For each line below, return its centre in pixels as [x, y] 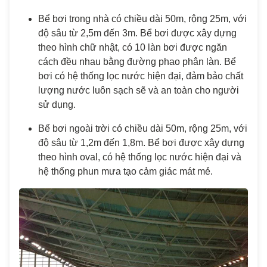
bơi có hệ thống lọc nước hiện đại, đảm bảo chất [141, 76]
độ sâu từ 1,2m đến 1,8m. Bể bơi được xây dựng [141, 143]
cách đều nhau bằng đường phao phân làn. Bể [137, 62]
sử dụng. [57, 105]
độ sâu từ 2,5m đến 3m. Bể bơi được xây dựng [137, 33]
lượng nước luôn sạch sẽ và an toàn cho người [139, 90]
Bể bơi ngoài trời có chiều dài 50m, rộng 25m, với [143, 128]
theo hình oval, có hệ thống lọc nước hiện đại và [140, 157]
